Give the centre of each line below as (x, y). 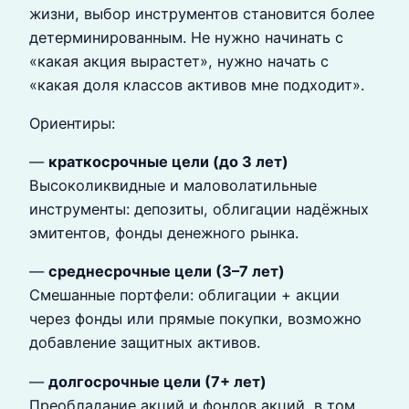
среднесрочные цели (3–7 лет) (167, 272)
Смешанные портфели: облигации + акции (184, 295)
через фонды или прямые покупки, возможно (195, 319)
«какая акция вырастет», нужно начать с (179, 61)
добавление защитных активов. (145, 343)
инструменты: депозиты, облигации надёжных (199, 210)
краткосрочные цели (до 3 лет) (168, 162)
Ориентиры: (72, 123)
